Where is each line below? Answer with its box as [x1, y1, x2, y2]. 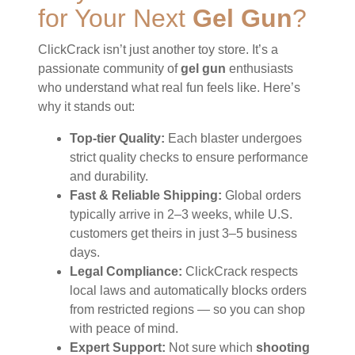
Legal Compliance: [70, 264, 182, 278]
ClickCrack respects [182, 264, 298, 278]
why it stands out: [38, 99, 135, 113]
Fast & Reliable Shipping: [70, 188, 222, 202]
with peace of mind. [70, 321, 178, 335]
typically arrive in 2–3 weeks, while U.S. [70, 207, 292, 221]
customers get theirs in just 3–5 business [70, 226, 297, 240]
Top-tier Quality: [70, 131, 165, 145]
